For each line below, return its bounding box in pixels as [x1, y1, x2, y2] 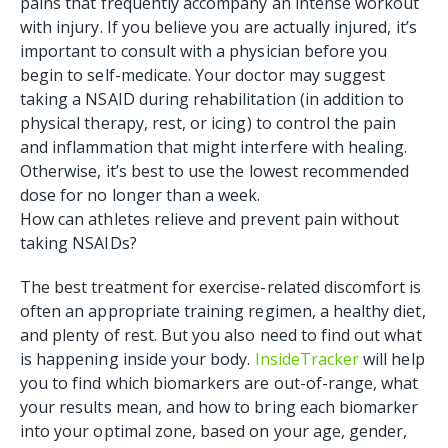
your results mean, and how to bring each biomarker [20, 395, 419, 418]
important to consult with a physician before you [20, 39, 388, 62]
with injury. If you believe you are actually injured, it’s [20, 15, 417, 38]
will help [359, 347, 425, 370]
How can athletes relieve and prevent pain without [20, 207, 400, 230]
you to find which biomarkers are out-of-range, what [20, 371, 419, 394]
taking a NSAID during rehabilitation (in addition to [20, 87, 405, 110]
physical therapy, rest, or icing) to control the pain [20, 111, 397, 134]
